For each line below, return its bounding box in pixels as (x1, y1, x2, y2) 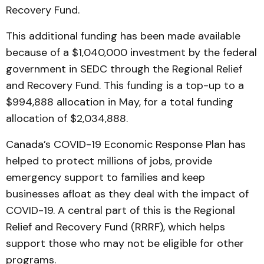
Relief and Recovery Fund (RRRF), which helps (6, 220, 225, 234)
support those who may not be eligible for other (6, 236, 244, 250)
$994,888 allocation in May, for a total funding (6, 95, 233, 109)
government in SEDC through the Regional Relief (6, 62, 242, 76)
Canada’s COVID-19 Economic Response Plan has (6, 137, 246, 151)
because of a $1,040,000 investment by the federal (6, 45, 257, 60)
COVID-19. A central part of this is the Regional (6, 203, 235, 217)
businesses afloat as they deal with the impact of (6, 187, 249, 201)
